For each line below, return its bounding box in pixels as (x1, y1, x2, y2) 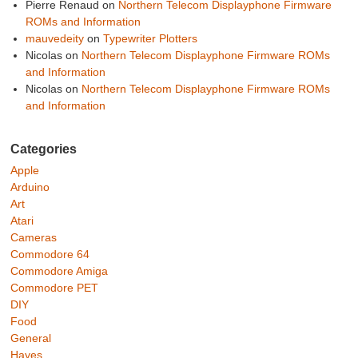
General (10, 332, 52, 345)
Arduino (10, 181, 50, 194)
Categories (10, 142, 78, 157)
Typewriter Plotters (102, 32, 197, 46)
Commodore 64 (10, 248, 90, 261)
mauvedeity (25, 32, 84, 46)
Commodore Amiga (10, 265, 109, 278)
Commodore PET (10, 281, 99, 295)
